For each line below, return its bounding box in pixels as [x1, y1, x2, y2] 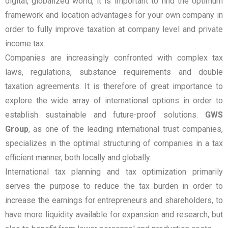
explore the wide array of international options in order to [5, 96, 223, 105]
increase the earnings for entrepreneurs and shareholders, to [5, 195, 223, 205]
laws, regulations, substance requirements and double [5, 67, 223, 77]
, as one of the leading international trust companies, [28, 124, 223, 134]
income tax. [5, 39, 45, 48]
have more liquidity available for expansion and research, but [5, 210, 223, 219]
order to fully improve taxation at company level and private [5, 24, 223, 34]
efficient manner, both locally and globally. [5, 153, 151, 162]
